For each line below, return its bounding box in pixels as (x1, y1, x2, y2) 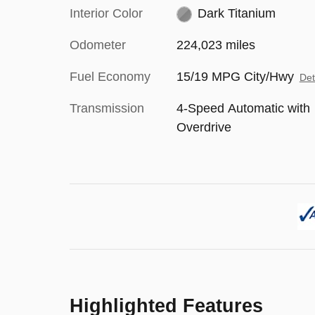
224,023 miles (176, 38, 255, 52)
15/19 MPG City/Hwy (176, 70, 294, 84)
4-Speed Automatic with (176, 101, 310, 115)
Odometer (70, 38, 126, 52)
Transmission (70, 101, 144, 115)
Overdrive (176, 120, 231, 134)
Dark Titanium (198, 6, 276, 20)
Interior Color (70, 6, 143, 20)
